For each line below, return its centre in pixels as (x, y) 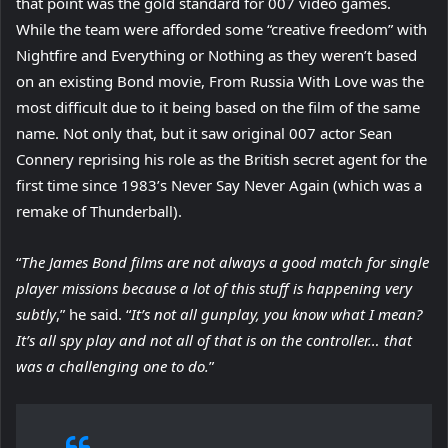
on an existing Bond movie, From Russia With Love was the (220, 80)
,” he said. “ (93, 313)
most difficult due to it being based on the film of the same (218, 106)
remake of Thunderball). (99, 210)
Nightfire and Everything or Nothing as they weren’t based (216, 54)
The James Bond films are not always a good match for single (225, 261)
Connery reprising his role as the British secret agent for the (221, 158)
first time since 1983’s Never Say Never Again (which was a (219, 184)
